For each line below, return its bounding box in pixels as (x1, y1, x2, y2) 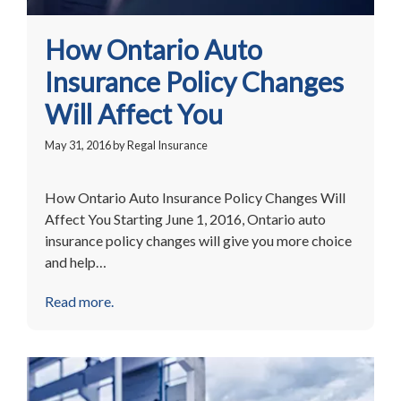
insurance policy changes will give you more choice (45, 231, 352, 249)
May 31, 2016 (45, 137, 111, 152)
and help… (45, 252, 107, 270)
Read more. (45, 292, 114, 310)
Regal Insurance (127, 137, 208, 152)
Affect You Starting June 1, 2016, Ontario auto (45, 209, 326, 227)
